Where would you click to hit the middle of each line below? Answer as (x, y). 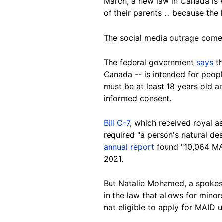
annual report (129, 146)
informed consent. (138, 98)
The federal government (150, 62)
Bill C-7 (117, 123)
